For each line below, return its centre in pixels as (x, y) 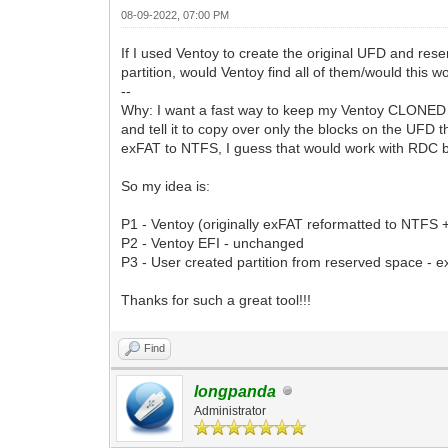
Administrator (230, 410)
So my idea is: (166, 185)
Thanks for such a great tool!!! (216, 299)
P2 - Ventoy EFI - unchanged (213, 242)
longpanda (235, 391)
